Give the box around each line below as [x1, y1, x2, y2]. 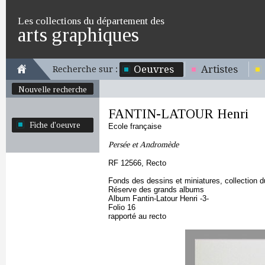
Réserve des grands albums [108, 185, 204, 194]
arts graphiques [18, 24, 139, 46]
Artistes [201, 63, 238, 75]
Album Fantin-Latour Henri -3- [108, 194, 209, 203]
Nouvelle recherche [18, 85, 87, 94]
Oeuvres [134, 63, 174, 75]
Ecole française [108, 122, 161, 131]
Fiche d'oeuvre [30, 120, 80, 130]
